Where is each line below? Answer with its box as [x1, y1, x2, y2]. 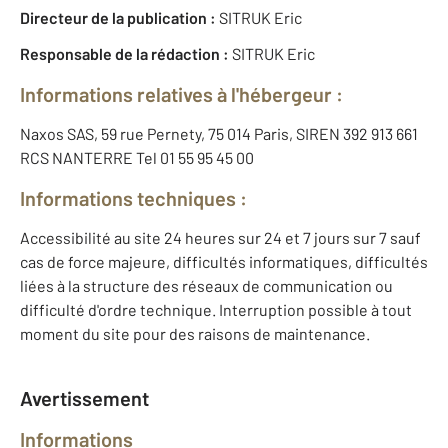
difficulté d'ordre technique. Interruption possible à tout [20, 300, 412, 320]
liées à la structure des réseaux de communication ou [20, 276, 393, 296]
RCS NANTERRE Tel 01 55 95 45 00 [20, 148, 254, 168]
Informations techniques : [20, 186, 247, 211]
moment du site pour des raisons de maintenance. [20, 324, 370, 344]
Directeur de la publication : [20, 8, 219, 28]
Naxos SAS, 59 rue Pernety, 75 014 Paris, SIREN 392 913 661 [20, 124, 418, 144]
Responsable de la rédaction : [20, 44, 232, 64]
